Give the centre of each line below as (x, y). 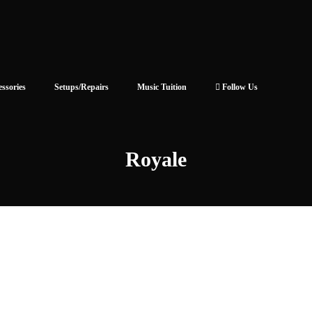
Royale (156, 159)
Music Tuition (162, 87)
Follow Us (239, 87)
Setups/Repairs (81, 87)
